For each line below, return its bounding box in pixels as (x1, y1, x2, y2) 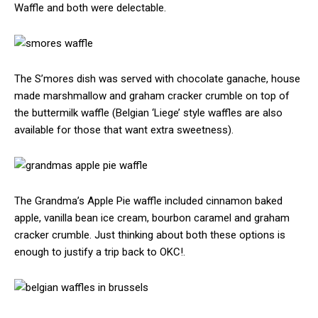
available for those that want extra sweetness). (14, 124, 234, 137)
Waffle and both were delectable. (14, 1, 166, 15)
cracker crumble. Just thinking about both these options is (14, 229, 285, 242)
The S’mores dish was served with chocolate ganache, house (14, 72, 300, 86)
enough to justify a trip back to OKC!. (14, 246, 185, 259)
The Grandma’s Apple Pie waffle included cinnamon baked (14, 194, 283, 208)
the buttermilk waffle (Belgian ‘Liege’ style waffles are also (14, 106, 283, 120)
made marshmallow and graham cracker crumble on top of (14, 89, 290, 103)
